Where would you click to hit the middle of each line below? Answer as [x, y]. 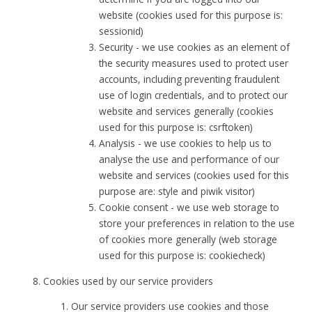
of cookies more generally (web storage [188, 240]
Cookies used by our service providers [128, 281]
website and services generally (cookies [187, 111]
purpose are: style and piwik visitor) [177, 192]
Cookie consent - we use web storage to [189, 208]
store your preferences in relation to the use [197, 224]
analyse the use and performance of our [189, 159]
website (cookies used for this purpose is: [191, 15]
